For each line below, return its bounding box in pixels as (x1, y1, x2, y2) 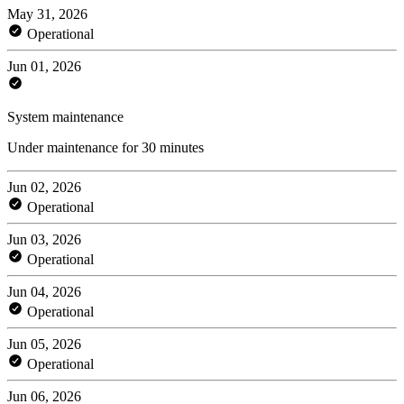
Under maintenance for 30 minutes (7, 139, 204, 155)
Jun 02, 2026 (7, 179, 81, 195)
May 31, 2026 (7, 5, 87, 22)
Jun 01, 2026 (7, 58, 81, 74)
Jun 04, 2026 (7, 283, 81, 299)
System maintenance (7, 108, 124, 124)
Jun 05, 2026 (7, 335, 81, 352)
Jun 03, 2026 (7, 231, 81, 247)
